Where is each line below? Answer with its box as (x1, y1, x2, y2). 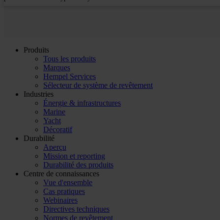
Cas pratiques (43, 187, 85, 195)
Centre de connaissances (24, 169, 99, 178)
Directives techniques (43, 204, 110, 213)
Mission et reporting (43, 151, 105, 160)
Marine (43, 107, 65, 116)
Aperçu (43, 142, 66, 151)
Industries (24, 89, 54, 98)
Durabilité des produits (43, 160, 113, 169)
